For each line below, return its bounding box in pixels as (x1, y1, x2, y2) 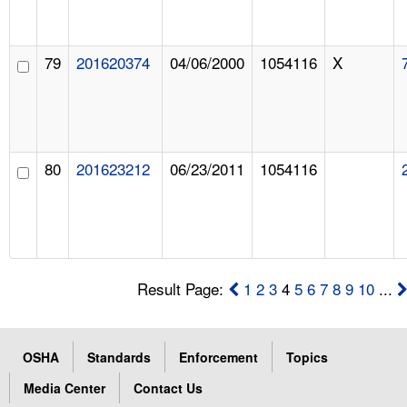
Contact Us (134, 378, 203, 397)
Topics (286, 347, 328, 366)
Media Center (24, 378, 105, 397)
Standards (87, 347, 151, 366)
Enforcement (179, 347, 258, 366)
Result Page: (137, 276, 229, 300)
